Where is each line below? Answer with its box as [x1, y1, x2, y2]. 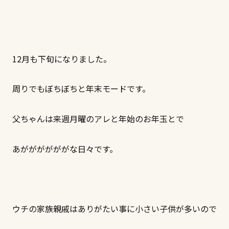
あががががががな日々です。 [12, 142, 118, 155]
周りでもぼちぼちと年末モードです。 [12, 82, 150, 95]
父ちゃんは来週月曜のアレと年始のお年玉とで [12, 112, 184, 125]
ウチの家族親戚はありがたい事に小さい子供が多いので [12, 202, 217, 215]
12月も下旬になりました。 [12, 52, 111, 65]
